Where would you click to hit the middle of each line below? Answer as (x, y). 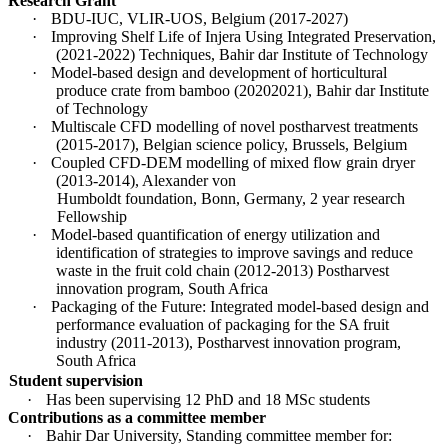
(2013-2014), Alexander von (146, 180)
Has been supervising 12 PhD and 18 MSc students (207, 399)
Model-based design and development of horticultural (219, 72)
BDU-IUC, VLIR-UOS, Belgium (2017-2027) (199, 18)
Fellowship (91, 216)
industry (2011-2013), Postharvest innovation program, (228, 342)
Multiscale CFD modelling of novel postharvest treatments (234, 126)
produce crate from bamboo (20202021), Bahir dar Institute (242, 90)
